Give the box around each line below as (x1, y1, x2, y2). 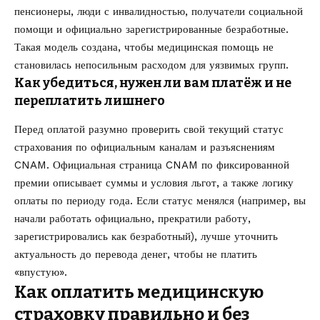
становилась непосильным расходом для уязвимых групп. (14, 59, 289, 72)
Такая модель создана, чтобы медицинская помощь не (14, 41, 274, 54)
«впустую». (14, 265, 67, 279)
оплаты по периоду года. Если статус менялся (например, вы (14, 194, 306, 207)
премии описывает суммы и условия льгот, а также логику (14, 176, 294, 189)
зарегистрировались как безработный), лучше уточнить (14, 229, 278, 243)
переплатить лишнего (14, 93, 165, 109)
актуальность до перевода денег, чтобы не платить (14, 247, 257, 261)
